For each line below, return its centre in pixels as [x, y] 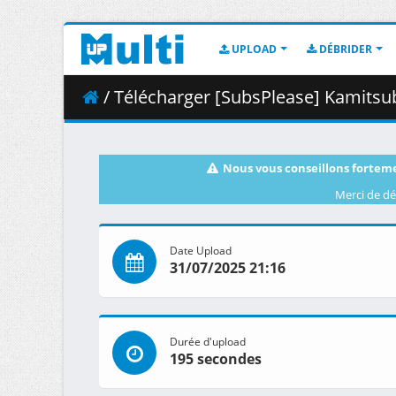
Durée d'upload [208, 342]
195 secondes [216, 359]
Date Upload [201, 251]
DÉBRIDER [344, 49]
